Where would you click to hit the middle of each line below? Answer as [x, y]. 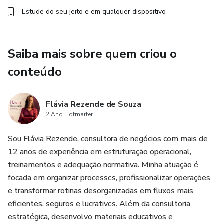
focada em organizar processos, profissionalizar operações [109, 178]
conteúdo [35, 72]
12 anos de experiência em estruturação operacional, [100, 152]
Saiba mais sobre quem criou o [92, 54]
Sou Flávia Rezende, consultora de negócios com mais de [108, 139]
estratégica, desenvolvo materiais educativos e [90, 217]
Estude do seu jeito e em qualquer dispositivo [94, 12]
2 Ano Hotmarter [69, 114]
